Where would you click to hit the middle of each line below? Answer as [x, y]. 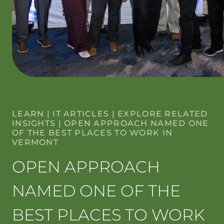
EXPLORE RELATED [163, 114]
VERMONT [35, 142]
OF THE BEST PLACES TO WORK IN [92, 133]
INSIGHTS [34, 123]
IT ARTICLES [81, 114]
